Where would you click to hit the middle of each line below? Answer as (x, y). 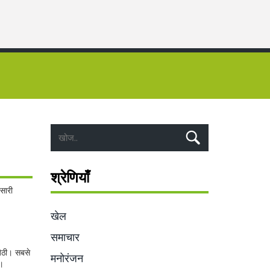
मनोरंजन (67, 258)
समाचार (65, 237)
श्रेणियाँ (70, 177)
